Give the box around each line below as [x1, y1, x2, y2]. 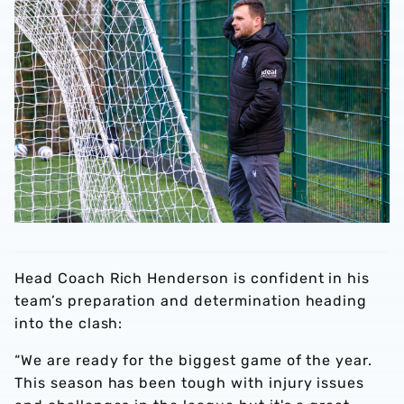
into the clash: [14, 314, 128, 332]
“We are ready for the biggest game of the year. [14, 351, 373, 369]
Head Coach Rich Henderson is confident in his [14, 269, 371, 287]
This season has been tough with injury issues [14, 373, 365, 391]
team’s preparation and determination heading [14, 291, 368, 309]
